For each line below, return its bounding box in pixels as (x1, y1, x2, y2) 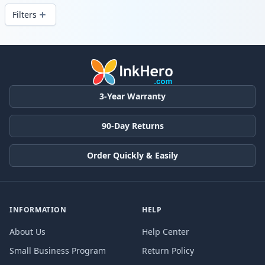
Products (4, 40, 45, 54)
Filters (12, 9, 37, 21)
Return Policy (142, 244, 194, 256)
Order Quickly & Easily (87, 149, 178, 161)
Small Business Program (9, 244, 106, 256)
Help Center (142, 225, 189, 237)
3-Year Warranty (99, 90, 166, 102)
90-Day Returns (101, 119, 164, 131)
